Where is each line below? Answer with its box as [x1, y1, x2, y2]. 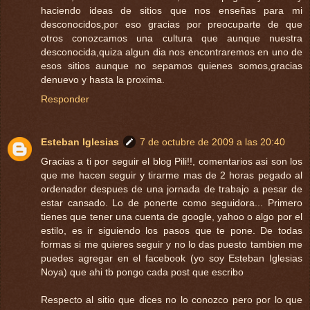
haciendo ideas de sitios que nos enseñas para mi [41, 4, 302, 16]
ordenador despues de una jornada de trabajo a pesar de [41, 183, 302, 194]
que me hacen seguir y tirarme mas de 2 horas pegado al [41, 169, 302, 181]
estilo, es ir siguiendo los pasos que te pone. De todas [41, 224, 302, 236]
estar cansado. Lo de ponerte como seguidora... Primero [41, 197, 302, 208]
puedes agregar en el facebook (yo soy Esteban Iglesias [41, 252, 302, 264]
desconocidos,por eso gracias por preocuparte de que [41, 18, 302, 30]
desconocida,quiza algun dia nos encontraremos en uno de [41, 46, 302, 57]
